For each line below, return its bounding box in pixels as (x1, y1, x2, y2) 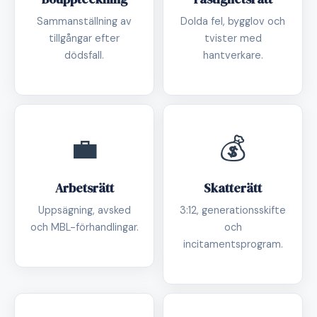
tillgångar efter (49, 32, 120, 45)
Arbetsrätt (54, 180, 114, 197)
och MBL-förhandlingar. (30, 221, 139, 234)
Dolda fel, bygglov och (180, 15, 285, 28)
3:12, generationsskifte (180, 204, 286, 217)
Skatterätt (204, 180, 262, 197)
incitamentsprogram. (183, 238, 283, 250)
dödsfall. (64, 49, 104, 62)
